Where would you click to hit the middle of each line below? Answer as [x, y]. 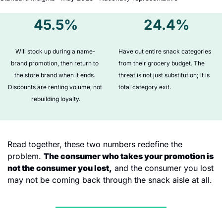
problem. [26, 156]
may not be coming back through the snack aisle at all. [110, 180]
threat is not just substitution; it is [164, 75]
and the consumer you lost [163, 168]
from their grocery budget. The [162, 63]
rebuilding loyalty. [55, 99]
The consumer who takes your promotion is [129, 156]
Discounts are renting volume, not [55, 87]
